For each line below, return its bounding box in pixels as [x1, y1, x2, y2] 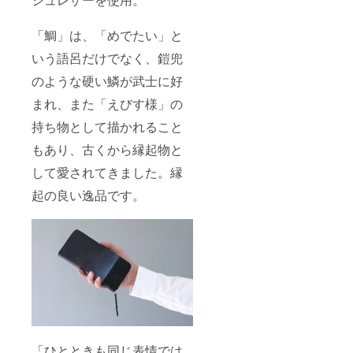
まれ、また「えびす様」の [32, 94, 183, 113]
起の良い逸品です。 [32, 185, 145, 204]
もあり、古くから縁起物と [32, 139, 183, 158]
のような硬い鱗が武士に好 [32, 71, 183, 90]
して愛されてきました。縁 [32, 162, 183, 181]
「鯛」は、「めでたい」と [32, 25, 183, 44]
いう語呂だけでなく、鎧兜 [32, 48, 183, 67]
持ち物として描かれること [32, 117, 183, 136]
